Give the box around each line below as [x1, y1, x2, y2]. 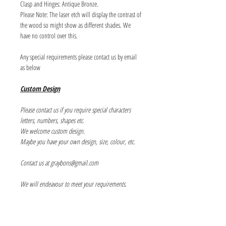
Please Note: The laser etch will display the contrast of [20, 10, 141, 19]
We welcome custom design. [20, 126, 85, 136]
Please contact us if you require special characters [20, 105, 131, 115]
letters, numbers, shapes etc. [20, 116, 84, 125]
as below [20, 63, 40, 72]
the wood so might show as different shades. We [20, 20, 131, 30]
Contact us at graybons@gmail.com [20, 158, 98, 167]
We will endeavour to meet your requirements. [20, 179, 127, 189]
